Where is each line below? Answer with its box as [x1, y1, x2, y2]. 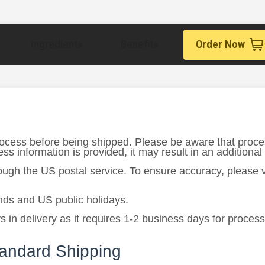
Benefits [121, 37, 159, 51]
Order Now [195, 37, 245, 51]
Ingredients [31, 37, 83, 51]
